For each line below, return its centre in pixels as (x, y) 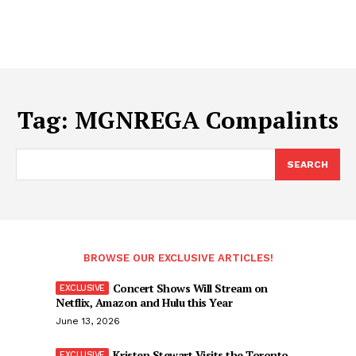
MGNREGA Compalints (207, 120)
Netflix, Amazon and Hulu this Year (144, 302)
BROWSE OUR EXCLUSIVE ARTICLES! (178, 258)
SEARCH (308, 164)
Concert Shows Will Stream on (190, 288)
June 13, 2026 (88, 321)
